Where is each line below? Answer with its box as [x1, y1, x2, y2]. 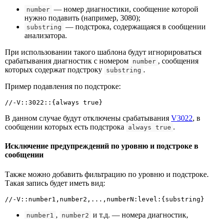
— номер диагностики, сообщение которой [52, 5, 198, 14]
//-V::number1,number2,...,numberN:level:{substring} [5, 195, 204, 203]
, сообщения [158, 57, 198, 66]
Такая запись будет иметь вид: [5, 178, 105, 187]
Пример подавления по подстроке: [5, 82, 121, 91]
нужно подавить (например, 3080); [24, 14, 140, 22]
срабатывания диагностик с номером [5, 57, 131, 66]
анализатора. [24, 31, 67, 40]
